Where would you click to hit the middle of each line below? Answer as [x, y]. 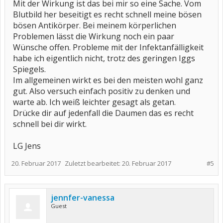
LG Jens [27, 146]
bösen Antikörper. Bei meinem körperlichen [95, 25]
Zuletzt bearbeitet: [93, 163]
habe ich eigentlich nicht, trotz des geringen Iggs [104, 58]
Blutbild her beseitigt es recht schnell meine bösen [107, 14]
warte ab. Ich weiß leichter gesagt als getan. [94, 102]
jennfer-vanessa [83, 198]
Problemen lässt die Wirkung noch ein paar [94, 36]
